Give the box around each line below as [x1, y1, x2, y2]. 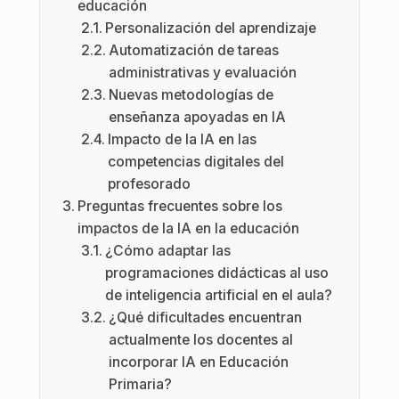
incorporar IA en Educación [109, 354, 289, 370]
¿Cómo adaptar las [105, 242, 232, 259]
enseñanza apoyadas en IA [109, 109, 287, 126]
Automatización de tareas [109, 42, 280, 59]
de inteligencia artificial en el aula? [105, 287, 333, 304]
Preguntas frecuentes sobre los [77, 198, 282, 215]
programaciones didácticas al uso [105, 265, 330, 281]
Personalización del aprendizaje [105, 20, 317, 37]
